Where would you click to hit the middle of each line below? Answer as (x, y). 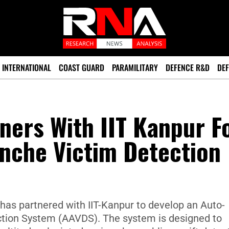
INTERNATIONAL (27, 67)
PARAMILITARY (135, 67)
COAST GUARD (82, 67)
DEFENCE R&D (188, 67)
